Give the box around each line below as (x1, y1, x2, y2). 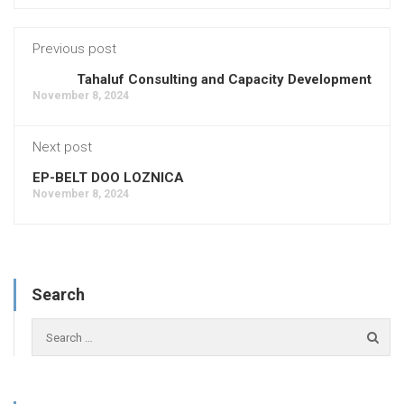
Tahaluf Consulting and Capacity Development (77, 70, 372, 87)
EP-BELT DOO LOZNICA (32, 169, 184, 186)
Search (32, 284, 85, 304)
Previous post (32, 40, 116, 57)
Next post (32, 138, 92, 155)
